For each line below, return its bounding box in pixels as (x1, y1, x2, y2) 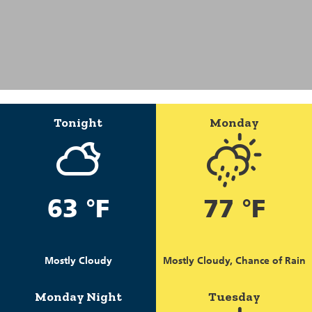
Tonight (54, 114, 102, 130)
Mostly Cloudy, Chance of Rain (162, 254, 306, 267)
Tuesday (208, 288, 260, 304)
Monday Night (34, 288, 122, 304)
